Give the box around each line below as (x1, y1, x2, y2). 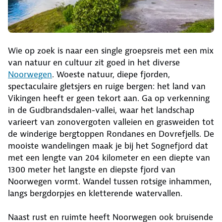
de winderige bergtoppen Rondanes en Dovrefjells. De (8, 128, 214, 139)
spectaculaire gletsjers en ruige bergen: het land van (8, 80, 206, 92)
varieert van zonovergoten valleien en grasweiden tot (8, 116, 214, 127)
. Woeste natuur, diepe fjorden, (52, 68, 170, 80)
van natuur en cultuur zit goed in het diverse (8, 56, 180, 68)
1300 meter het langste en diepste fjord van (8, 164, 175, 175)
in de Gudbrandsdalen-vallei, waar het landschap (8, 104, 194, 115)
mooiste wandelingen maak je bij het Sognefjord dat (8, 140, 208, 151)
